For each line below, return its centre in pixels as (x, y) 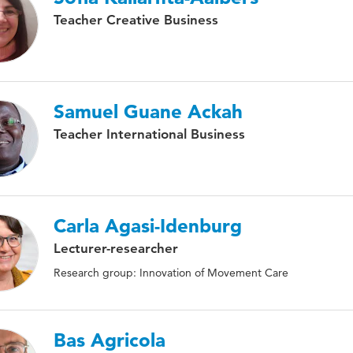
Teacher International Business (149, 134)
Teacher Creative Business (136, 20)
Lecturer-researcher (116, 248)
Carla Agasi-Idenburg (148, 226)
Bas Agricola (110, 340)
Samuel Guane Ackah (148, 111)
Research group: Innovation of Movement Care (171, 273)
